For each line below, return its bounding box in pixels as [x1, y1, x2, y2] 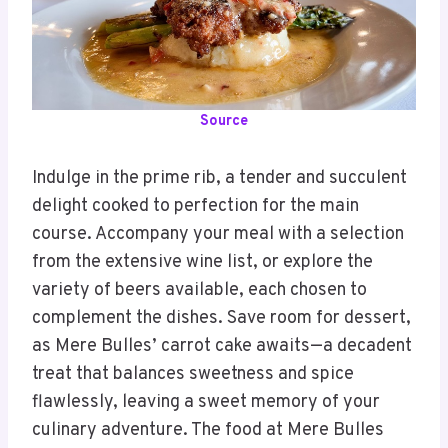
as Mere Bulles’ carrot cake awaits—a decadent [32, 335, 412, 359]
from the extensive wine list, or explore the [32, 251, 373, 275]
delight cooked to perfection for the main [32, 195, 359, 219]
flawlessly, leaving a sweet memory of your [32, 391, 380, 415]
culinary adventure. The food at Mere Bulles [32, 419, 384, 443]
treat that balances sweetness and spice [32, 363, 354, 387]
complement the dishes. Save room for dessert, [32, 307, 411, 331]
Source [200, 112, 248, 132]
